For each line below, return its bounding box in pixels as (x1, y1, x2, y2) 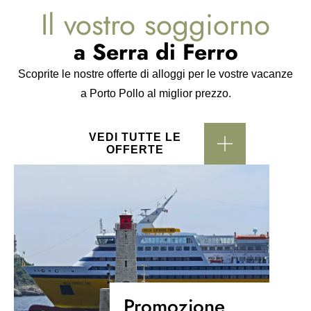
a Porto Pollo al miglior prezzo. (80, 87, 231, 99)
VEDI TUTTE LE (89, 131, 181, 143)
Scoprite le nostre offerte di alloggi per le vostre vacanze (18, 68, 293, 80)
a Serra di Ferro (73, 36, 238, 68)
